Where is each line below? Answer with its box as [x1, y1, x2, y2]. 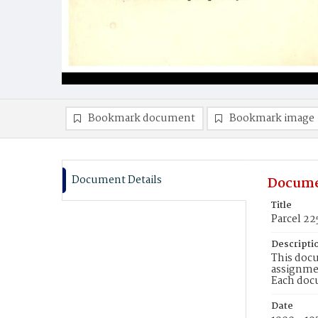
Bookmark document [88, 110, 195, 127]
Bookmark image [229, 110, 314, 127]
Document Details [72, 172, 162, 189]
